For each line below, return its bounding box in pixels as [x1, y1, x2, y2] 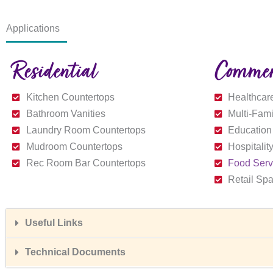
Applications [6, 23, 60, 34]
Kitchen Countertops [26, 92, 115, 103]
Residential [12, 59, 101, 87]
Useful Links [25, 218, 83, 229]
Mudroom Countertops [26, 141, 122, 152]
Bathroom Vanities [26, 108, 105, 119]
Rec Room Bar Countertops [26, 158, 146, 169]
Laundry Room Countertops [26, 125, 146, 136]
